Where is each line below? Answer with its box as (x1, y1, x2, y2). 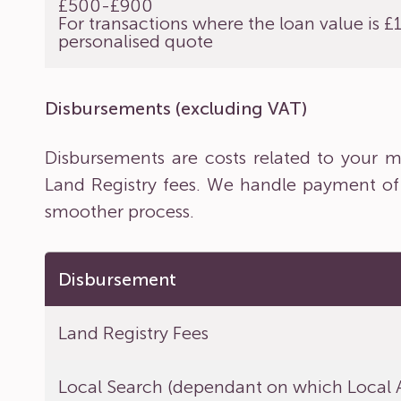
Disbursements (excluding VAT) (45, 98, 307, 119)
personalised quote (58, 30, 214, 52)
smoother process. (45, 200, 194, 222)
